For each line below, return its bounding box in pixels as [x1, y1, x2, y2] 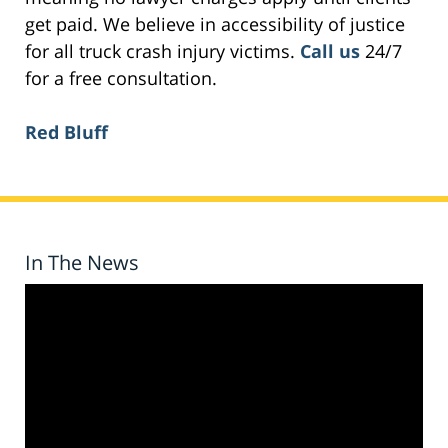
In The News [25, 249, 139, 277]
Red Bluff [25, 120, 108, 145]
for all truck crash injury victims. [25, 39, 300, 64]
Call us [300, 39, 360, 64]
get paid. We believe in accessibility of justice [25, 12, 405, 37]
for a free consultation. [25, 66, 217, 91]
